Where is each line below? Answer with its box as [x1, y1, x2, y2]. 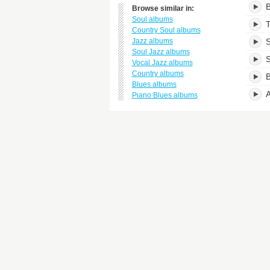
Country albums [131, 69, 184, 78]
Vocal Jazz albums [131, 58, 193, 67]
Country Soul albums [131, 26, 201, 34]
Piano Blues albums [131, 91, 198, 99]
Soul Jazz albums [131, 48, 190, 56]
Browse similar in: [131, 4, 194, 13]
